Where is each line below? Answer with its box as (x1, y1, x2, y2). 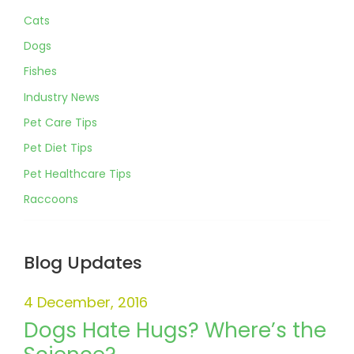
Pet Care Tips (24, 115, 97, 131)
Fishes (24, 63, 57, 80)
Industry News (24, 88, 100, 105)
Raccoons (24, 191, 78, 208)
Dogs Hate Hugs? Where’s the (24, 316, 326, 345)
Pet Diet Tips (24, 140, 92, 156)
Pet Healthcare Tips (24, 165, 131, 182)
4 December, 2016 (24, 292, 148, 313)
